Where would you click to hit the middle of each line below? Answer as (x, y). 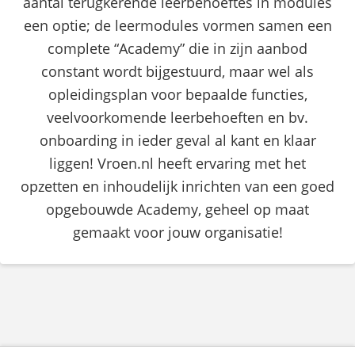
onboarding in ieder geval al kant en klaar (177, 140)
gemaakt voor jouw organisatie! (177, 232)
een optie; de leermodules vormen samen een (177, 25)
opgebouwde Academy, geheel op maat (177, 209)
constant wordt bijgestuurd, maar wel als (177, 71)
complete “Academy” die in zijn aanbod (177, 48)
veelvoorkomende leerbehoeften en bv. (177, 117)
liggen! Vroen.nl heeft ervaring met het (177, 163)
